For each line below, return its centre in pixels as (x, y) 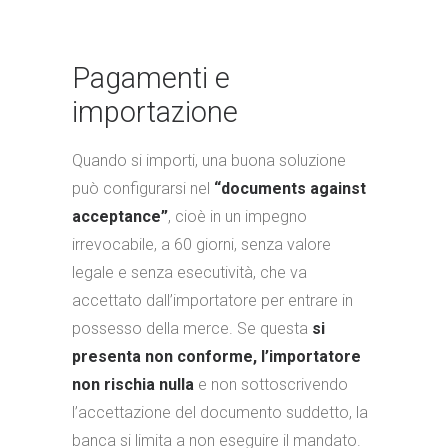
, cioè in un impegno (237, 216)
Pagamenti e (151, 78)
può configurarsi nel (143, 188)
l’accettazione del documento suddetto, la (220, 412)
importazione (155, 112)
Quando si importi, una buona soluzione (209, 160)
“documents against (290, 188)
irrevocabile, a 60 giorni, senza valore (201, 244)
